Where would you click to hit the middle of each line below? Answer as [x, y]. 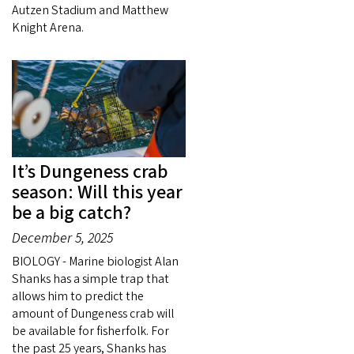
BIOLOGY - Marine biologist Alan [95, 262]
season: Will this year [97, 193]
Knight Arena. [48, 27]
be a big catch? [72, 213]
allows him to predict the [78, 297]
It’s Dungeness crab [90, 172]
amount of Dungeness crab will [93, 314]
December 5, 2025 [62, 239]
